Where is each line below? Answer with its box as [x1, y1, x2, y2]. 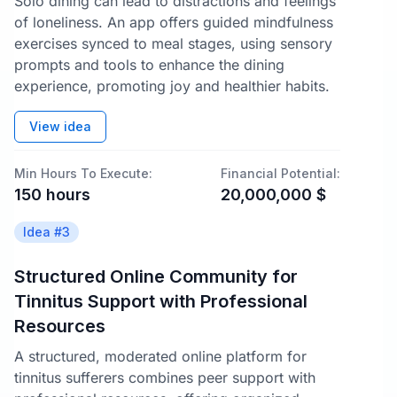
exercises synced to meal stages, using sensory [14, 35, 332, 52]
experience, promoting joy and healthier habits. [14, 77, 330, 95]
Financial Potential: [221, 166, 340, 181]
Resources [14, 315, 105, 337]
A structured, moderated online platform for [14, 347, 307, 365]
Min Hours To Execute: [14, 166, 152, 181]
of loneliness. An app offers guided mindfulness [14, 13, 333, 31]
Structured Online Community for [14, 266, 298, 287]
